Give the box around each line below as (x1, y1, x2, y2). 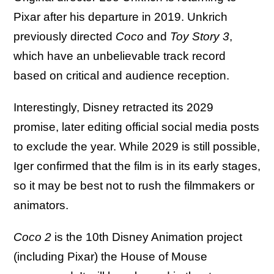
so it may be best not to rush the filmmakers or (13, 179, 254, 193)
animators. (13, 199, 68, 212)
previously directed (13, 30, 116, 43)
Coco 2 (13, 231, 51, 244)
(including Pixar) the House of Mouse (13, 250, 207, 264)
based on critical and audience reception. (13, 69, 229, 83)
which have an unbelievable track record (13, 50, 226, 63)
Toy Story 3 (170, 30, 229, 43)
